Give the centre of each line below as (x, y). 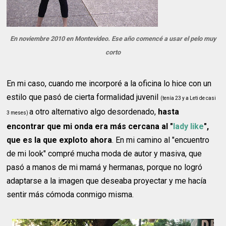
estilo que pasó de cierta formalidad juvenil (84, 97)
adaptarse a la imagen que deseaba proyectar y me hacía (107, 181)
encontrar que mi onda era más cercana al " (90, 126)
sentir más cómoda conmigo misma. (70, 194)
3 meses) (18, 112)
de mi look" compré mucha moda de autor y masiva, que (104, 153)
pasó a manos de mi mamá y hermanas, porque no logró (105, 167)
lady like (189, 126)
